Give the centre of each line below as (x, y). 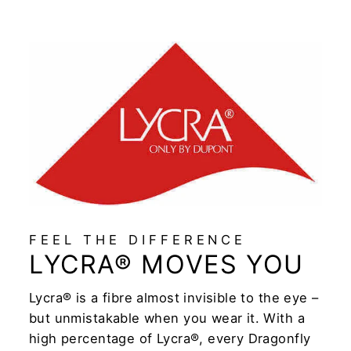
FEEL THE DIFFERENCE (138, 239)
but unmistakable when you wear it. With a (167, 318)
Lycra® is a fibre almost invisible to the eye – (174, 297)
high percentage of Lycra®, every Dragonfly (170, 338)
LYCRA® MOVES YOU (166, 264)
